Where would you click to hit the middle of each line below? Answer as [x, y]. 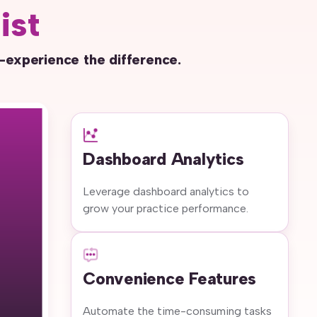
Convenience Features [170, 278]
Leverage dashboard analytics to [166, 191]
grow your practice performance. [166, 208]
